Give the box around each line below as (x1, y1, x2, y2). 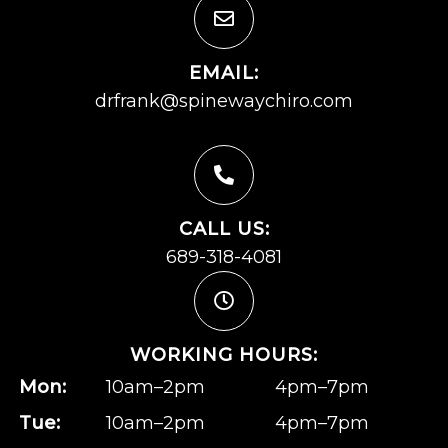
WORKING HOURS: (130, 343, 318, 366)
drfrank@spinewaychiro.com (95, 89, 353, 112)
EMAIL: (189, 61, 259, 84)
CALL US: (178, 217, 270, 240)
